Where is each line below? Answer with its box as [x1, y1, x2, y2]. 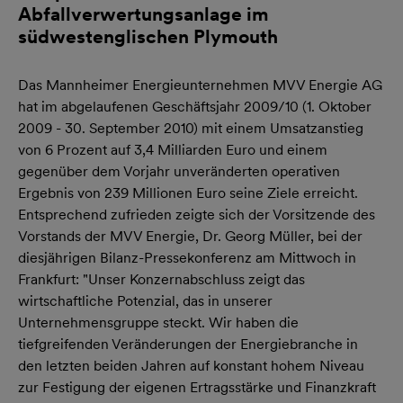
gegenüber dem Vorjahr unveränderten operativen [18, 163, 340, 180]
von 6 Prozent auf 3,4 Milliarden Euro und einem [18, 141, 327, 158]
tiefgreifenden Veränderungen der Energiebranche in [18, 336, 358, 353]
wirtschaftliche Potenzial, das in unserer [18, 292, 273, 309]
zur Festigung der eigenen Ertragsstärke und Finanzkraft [18, 379, 376, 396]
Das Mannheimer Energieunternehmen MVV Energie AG [18, 76, 382, 94]
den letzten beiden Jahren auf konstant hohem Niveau [18, 357, 364, 374]
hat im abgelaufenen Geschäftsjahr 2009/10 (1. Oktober [18, 98, 372, 115]
